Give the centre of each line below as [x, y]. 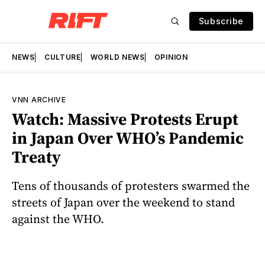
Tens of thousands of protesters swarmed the [131, 185]
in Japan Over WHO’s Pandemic [128, 138]
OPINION [171, 57]
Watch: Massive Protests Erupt [125, 119]
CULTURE [62, 57]
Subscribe [221, 21]
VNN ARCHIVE [39, 100]
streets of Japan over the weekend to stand [123, 202]
